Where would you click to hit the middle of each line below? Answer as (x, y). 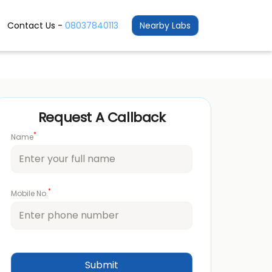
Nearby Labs (165, 25)
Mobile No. (29, 193)
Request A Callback (102, 117)
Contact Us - (35, 25)
